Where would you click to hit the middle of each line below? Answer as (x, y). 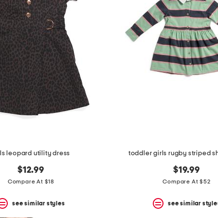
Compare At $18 (31, 182)
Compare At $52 (187, 182)
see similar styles (39, 203)
